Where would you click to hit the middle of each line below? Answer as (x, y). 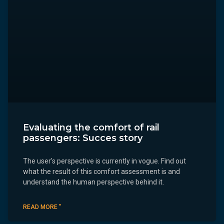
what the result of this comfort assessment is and (101, 171)
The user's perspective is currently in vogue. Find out (104, 161)
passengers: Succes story (83, 138)
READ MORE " (42, 207)
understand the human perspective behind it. (93, 182)
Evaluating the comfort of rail (91, 127)
